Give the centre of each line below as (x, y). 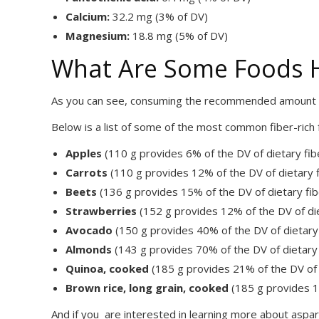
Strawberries (101, 211)
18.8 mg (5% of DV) (179, 36)
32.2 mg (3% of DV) (159, 16)
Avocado (89, 230)
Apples (84, 153)
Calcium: (88, 16)
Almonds (89, 249)
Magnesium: (98, 36)
